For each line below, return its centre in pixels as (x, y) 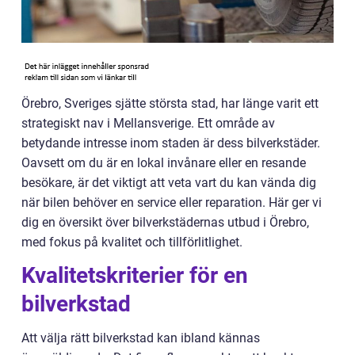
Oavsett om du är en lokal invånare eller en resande (164, 163)
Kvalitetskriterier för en (135, 275)
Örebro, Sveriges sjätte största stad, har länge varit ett (170, 103)
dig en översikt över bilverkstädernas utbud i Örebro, (165, 222)
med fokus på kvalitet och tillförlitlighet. (132, 242)
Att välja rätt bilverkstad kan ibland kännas (141, 338)
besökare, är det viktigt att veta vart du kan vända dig (169, 183)
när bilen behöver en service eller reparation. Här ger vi (172, 202)
